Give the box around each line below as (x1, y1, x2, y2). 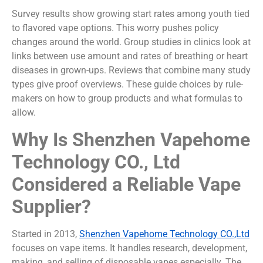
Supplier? (12, 195, 91, 218)
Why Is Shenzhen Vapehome (12, 128, 250, 151)
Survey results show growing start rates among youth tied (12, 8, 249, 20)
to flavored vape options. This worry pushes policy (12, 22, 219, 34)
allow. (12, 107, 36, 119)
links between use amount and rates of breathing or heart (12, 50, 248, 62)
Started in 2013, (12, 228, 79, 240)
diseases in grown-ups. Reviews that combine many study (12, 65, 251, 76)
